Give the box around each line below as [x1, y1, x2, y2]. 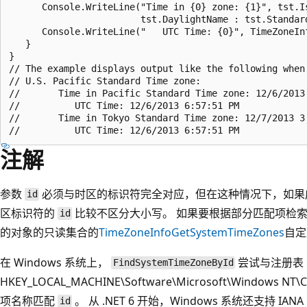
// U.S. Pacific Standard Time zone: [9, 75, 201, 86]
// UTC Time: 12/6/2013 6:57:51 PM [9, 99, 239, 111]
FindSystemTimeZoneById [112, 257, 234, 269]
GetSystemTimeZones [171, 224, 284, 240]
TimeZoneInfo [99, 224, 171, 240]
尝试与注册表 [235, 254, 304, 270]
